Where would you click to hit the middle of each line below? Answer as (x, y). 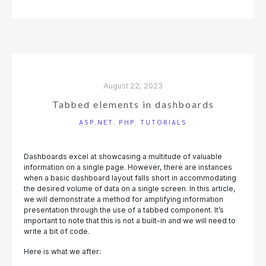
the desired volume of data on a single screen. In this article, (130, 189)
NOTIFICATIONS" (150, 28)
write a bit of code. (57, 232)
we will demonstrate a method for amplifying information (123, 199)
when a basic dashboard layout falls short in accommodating (130, 178)
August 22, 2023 (133, 86)
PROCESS (135, 7)
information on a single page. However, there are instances (128, 167)
